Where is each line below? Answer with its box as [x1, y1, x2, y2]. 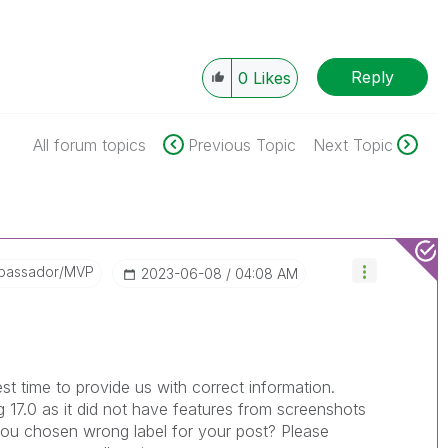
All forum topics [32, 135, 146, 155]
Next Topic [312, 135, 393, 155]
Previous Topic [187, 135, 296, 155]
